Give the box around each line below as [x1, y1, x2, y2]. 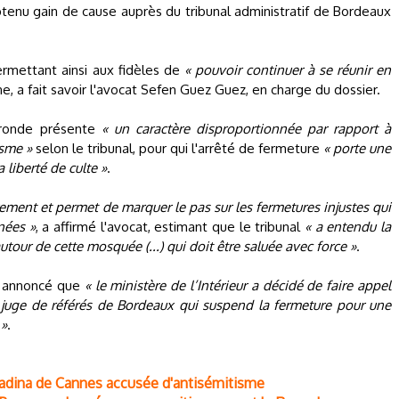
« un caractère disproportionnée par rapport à [101, 120, 392, 137]
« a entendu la [305, 218, 392, 235]
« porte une [323, 140, 391, 157]
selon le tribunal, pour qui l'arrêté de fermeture [32, 140, 323, 157]
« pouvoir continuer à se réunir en [183, 61, 392, 78]
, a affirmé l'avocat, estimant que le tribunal [35, 218, 305, 235]
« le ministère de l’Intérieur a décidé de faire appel [84, 277, 392, 294]
